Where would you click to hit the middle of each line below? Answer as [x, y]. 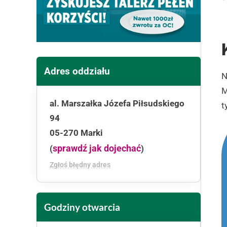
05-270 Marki [76, 133]
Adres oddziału [77, 71]
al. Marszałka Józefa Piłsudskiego [117, 103]
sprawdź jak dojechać [97, 148]
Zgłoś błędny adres [80, 165]
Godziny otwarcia [82, 207]
